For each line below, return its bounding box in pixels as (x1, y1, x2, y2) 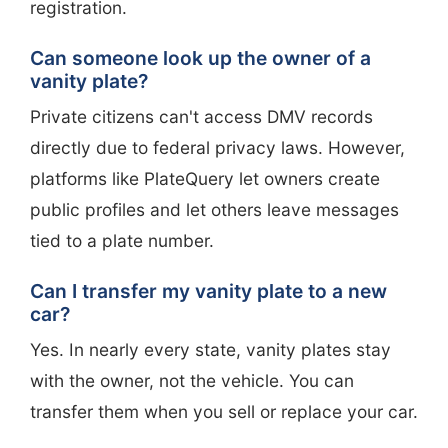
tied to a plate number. (30, 229, 214, 251)
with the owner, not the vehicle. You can (30, 369, 354, 391)
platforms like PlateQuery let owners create (30, 167, 380, 189)
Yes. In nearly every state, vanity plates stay (30, 338, 391, 360)
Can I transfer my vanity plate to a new (30, 278, 387, 303)
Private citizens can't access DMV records (30, 105, 373, 127)
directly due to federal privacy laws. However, (30, 136, 405, 158)
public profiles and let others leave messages (30, 198, 399, 220)
